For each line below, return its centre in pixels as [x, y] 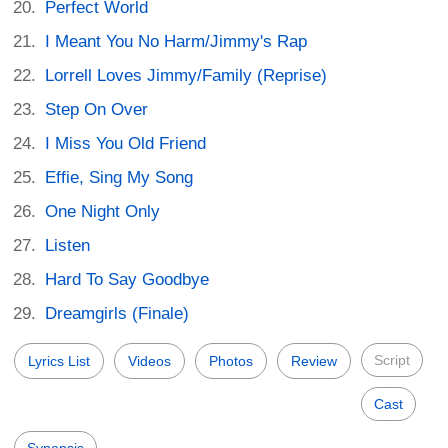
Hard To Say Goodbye [127, 279]
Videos [149, 360]
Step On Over [97, 109]
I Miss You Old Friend [126, 143]
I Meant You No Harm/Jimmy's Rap [176, 41]
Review [314, 360]
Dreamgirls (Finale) [117, 313]
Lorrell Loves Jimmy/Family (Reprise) [186, 75]
